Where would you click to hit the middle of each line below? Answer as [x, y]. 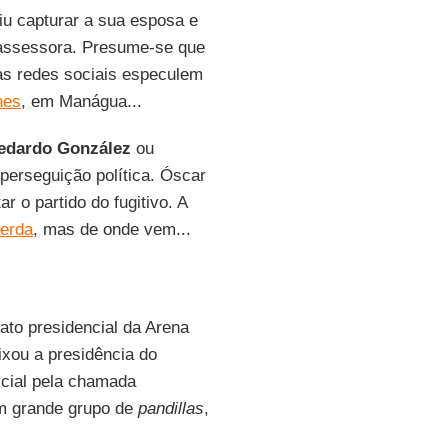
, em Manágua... [81, 101]
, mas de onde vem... [111, 229]
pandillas [170, 408]
